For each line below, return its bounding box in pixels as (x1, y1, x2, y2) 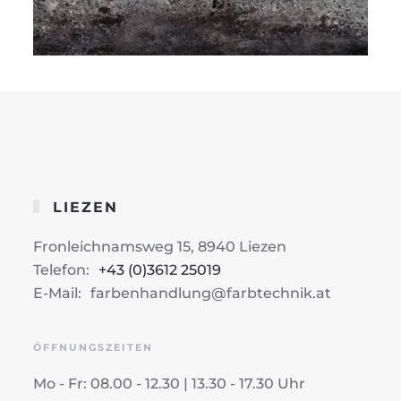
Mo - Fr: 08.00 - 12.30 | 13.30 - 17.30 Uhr (33, 374, 306, 392)
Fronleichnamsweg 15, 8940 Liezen (33, 237, 287, 255)
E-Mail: (33, 284, 82, 302)
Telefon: (33, 260, 90, 278)
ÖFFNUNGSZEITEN (33, 340, 154, 354)
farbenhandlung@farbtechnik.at (90, 284, 332, 302)
